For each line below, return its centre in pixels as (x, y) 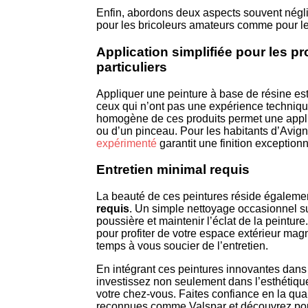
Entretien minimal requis (173, 170)
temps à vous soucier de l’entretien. (182, 246)
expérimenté (126, 143)
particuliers (132, 67)
